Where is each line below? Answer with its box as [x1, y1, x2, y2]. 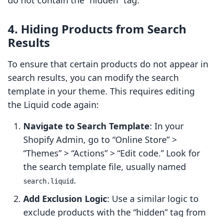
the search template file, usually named [23, 161, 186, 173]
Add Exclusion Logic [23, 193, 107, 205]
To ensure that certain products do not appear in [8, 58, 208, 70]
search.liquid [23, 177, 74, 186]
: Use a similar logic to [107, 193, 199, 205]
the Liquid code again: [8, 99, 99, 111]
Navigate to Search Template [23, 120, 150, 132]
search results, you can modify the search [8, 72, 179, 84]
